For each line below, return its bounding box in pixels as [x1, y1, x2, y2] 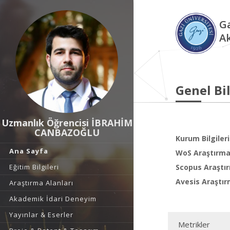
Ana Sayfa [9, 146, 48, 156]
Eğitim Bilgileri [9, 162, 59, 171]
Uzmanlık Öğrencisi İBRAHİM [1, 117, 132, 129]
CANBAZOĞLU [34, 126, 100, 139]
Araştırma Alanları [9, 178, 73, 187]
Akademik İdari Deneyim [9, 194, 97, 203]
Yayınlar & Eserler [9, 210, 73, 219]
